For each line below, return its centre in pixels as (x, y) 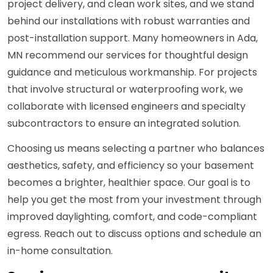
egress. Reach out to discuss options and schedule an (134, 234)
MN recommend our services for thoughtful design (128, 55)
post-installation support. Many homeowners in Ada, (133, 38)
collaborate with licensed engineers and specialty (126, 107)
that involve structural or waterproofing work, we (125, 90)
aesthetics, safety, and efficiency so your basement (131, 166)
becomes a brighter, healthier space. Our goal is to (129, 183)
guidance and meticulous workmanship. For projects (132, 73)
